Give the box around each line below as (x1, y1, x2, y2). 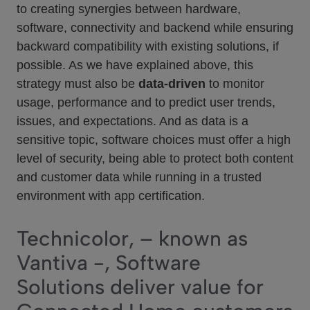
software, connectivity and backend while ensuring (17, 21, 293, 35)
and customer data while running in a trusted (17, 170, 262, 184)
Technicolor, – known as (17, 226, 248, 251)
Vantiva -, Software (17, 250, 201, 275)
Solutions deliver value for (17, 274, 264, 300)
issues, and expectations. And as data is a (17, 114, 248, 128)
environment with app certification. (17, 189, 205, 203)
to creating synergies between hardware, (17, 2, 241, 16)
